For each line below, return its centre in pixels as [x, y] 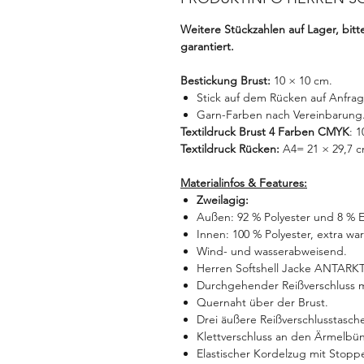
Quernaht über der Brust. [262, 302]
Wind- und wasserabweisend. [272, 251]
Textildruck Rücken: [232, 149]
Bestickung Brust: [227, 80]
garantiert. [207, 46]
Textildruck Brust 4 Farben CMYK [265, 132]
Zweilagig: [223, 200]
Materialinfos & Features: [244, 183]
